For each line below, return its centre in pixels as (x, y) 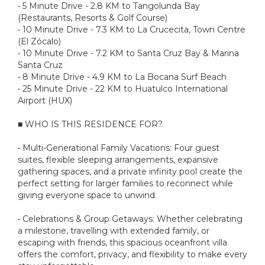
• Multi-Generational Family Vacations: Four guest (119, 148)
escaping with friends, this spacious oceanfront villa (122, 242)
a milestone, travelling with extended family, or (114, 230)
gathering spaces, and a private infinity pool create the (130, 171)
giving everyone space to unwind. (87, 195)
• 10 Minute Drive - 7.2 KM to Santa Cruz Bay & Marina (128, 53)
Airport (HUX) (45, 100)
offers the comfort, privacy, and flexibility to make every (132, 254)
